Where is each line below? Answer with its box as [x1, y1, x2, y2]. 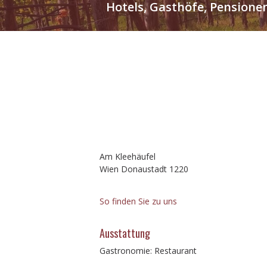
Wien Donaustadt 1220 [100, 163, 188, 175]
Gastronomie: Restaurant [100, 245, 197, 256]
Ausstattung [100, 225, 150, 241]
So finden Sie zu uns [100, 195, 177, 207]
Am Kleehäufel [100, 151, 156, 162]
